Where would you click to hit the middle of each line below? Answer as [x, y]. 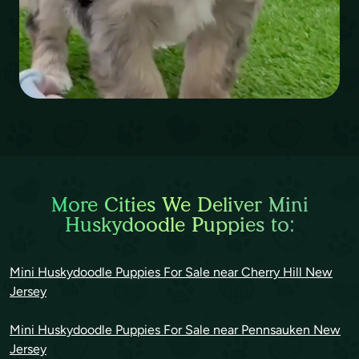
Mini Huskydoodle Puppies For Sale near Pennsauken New [175, 330]
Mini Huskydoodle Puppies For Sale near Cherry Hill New [171, 272]
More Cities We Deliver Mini [179, 204]
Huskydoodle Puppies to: [179, 224]
